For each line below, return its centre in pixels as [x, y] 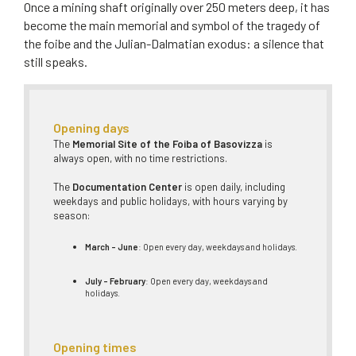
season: [72, 215]
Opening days [91, 128]
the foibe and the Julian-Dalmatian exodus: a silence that [174, 43]
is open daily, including [234, 186]
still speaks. [56, 61]
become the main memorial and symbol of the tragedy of [172, 25]
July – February [115, 281]
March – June [112, 247]
